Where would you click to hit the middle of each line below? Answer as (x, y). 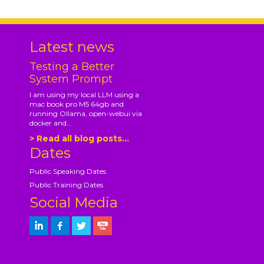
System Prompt (71, 79)
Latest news (72, 47)
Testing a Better (72, 66)
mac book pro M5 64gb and (76, 104)
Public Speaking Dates (67, 171)
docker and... (50, 123)
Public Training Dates (66, 184)
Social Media (73, 202)
